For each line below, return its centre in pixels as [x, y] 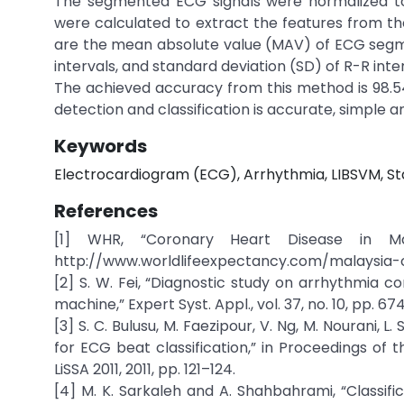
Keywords [101, 146]
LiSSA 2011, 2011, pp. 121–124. [145, 369]
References [106, 211]
